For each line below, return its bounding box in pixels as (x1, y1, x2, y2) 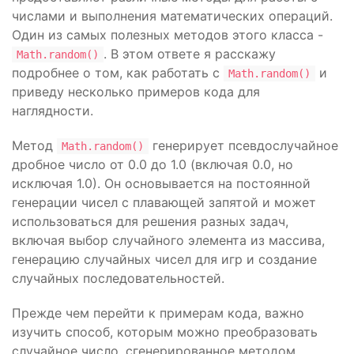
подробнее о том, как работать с (12, 65, 224, 81)
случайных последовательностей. (12, 270, 224, 286)
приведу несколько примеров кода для (12, 84, 260, 100)
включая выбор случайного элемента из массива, (12, 232, 325, 248)
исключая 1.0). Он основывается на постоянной (12, 175, 311, 191)
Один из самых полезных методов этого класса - (12, 27, 323, 43)
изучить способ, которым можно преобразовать (12, 324, 318, 340)
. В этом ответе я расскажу (104, 46, 276, 62)
